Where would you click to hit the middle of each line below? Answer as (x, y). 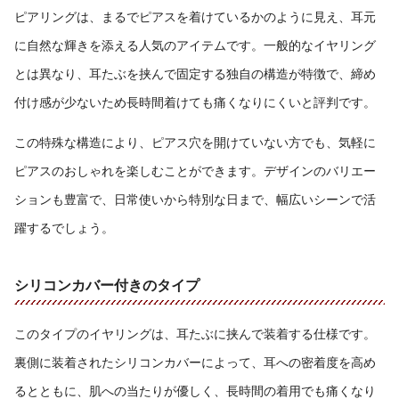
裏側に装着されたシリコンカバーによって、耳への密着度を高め (195, 362)
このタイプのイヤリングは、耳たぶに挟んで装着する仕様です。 (195, 333)
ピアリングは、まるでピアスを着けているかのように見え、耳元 (195, 16)
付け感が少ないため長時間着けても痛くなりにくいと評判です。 (195, 102)
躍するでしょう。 (64, 227)
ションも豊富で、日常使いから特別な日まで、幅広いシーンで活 (195, 199)
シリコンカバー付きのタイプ (107, 285)
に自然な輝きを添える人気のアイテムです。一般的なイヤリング (195, 45)
